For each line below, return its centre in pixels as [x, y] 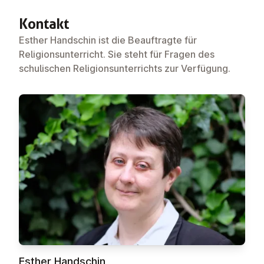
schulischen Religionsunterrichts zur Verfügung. [125, 68]
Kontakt [44, 24]
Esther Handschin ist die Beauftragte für [108, 40]
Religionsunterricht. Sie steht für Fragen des [117, 54]
